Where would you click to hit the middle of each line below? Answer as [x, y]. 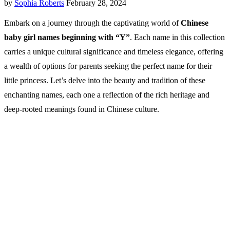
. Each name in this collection [177, 37]
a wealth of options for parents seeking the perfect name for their [108, 66]
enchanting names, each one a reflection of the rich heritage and [107, 95]
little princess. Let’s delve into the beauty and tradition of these [105, 81]
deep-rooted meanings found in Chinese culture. [82, 109]
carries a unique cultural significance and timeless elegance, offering [114, 52]
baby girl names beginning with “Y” [67, 37]
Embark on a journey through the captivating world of [92, 23]
